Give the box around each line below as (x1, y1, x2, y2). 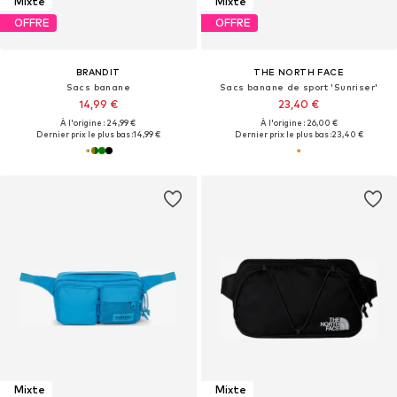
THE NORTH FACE (253, 66, 345, 77)
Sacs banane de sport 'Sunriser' (220, 81, 378, 92)
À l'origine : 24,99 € (60, 117, 136, 128)
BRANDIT (75, 66, 121, 77)
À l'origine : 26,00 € (260, 117, 338, 128)
